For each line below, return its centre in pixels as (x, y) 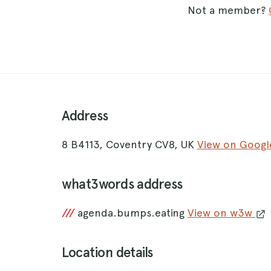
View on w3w (222, 213)
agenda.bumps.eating (133, 213)
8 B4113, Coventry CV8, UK (129, 145)
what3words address (122, 184)
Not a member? (228, 10)
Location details (107, 253)
